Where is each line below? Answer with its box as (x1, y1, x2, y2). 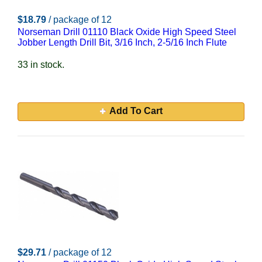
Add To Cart (109, 106, 163, 116)
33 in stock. (18, 60, 64, 70)
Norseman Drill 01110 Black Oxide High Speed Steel (18, 27, 236, 37)
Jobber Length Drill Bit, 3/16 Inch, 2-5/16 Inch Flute (18, 37, 227, 47)
